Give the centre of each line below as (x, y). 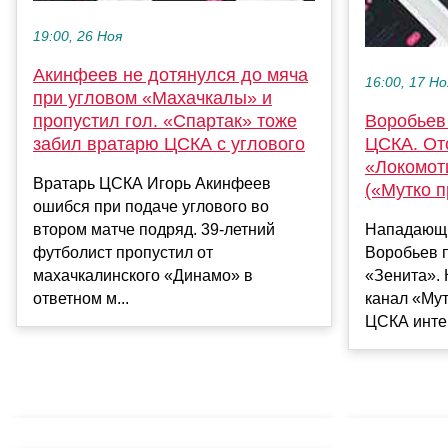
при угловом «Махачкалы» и (152, 97)
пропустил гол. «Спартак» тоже (165, 120)
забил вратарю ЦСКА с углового (169, 143)
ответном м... (81, 298)
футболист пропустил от (123, 252)
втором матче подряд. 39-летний (154, 229)
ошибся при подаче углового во (151, 206)
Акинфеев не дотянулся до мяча (170, 74)
